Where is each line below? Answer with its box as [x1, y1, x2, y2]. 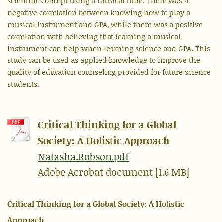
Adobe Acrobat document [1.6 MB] [38, 165, 189, 179]
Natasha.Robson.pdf [38, 149, 129, 164]
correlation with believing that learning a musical [7, 31, 181, 42]
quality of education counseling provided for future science [7, 66, 211, 78]
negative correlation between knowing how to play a [7, 7, 190, 18]
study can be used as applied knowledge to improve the [7, 55, 200, 66]
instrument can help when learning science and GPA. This [7, 43, 210, 54]
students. [7, 78, 39, 90]
